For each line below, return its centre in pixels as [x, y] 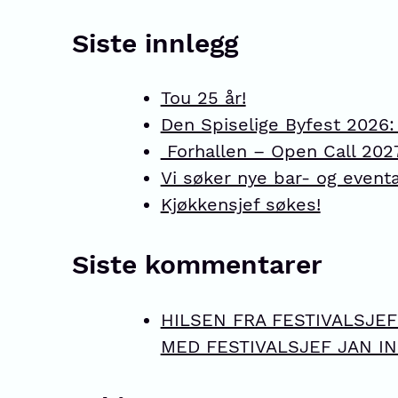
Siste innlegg [155, 43]
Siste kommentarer [197, 265]
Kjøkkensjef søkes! [240, 205]
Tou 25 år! [203, 98]
